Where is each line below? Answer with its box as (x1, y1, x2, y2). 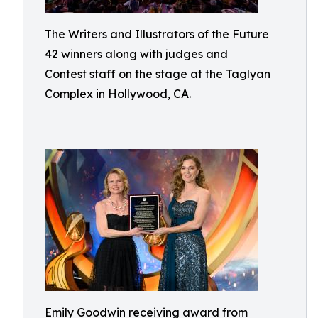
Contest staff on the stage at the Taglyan (45, 67, 270, 81)
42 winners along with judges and (45, 47, 228, 61)
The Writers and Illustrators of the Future (45, 27, 269, 41)
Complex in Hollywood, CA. (45, 87, 191, 101)
